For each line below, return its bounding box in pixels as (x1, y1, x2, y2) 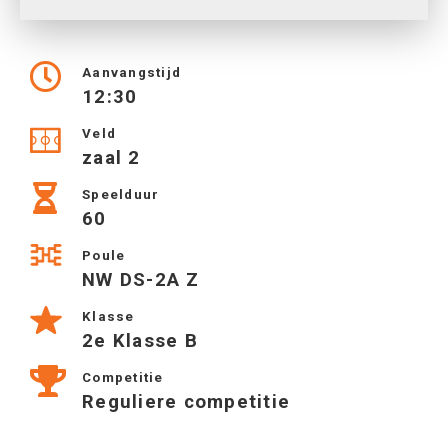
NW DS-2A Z (82, 269, 200, 291)
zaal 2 (82, 147, 141, 169)
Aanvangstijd (82, 65, 181, 80)
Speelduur (82, 187, 160, 202)
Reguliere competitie (82, 391, 290, 413)
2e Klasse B (82, 330, 198, 352)
